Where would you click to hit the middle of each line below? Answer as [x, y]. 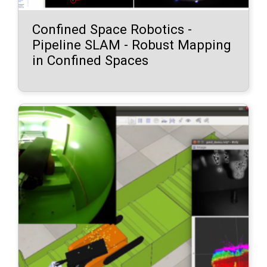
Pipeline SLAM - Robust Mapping [132, 44]
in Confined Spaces [91, 60]
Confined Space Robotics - [112, 29]
